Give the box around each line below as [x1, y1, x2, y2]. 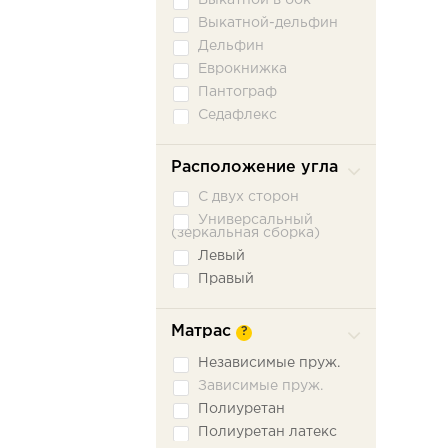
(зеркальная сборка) [171, 227, 320, 239]
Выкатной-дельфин [198, 17, 338, 29]
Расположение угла [171, 160, 338, 175]
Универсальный [198, 214, 313, 226]
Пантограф [198, 86, 277, 98]
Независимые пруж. [198, 357, 340, 369]
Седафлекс [198, 109, 277, 121]
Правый [198, 273, 254, 285]
